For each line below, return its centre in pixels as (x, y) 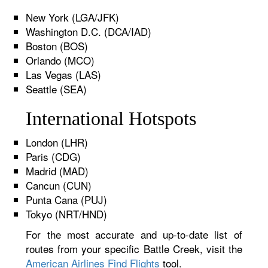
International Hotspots (111, 118)
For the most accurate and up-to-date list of (134, 234)
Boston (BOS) (57, 46)
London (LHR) (57, 142)
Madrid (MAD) (57, 171)
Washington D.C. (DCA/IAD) (89, 31)
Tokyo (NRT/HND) (67, 214)
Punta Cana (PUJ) (67, 200)
